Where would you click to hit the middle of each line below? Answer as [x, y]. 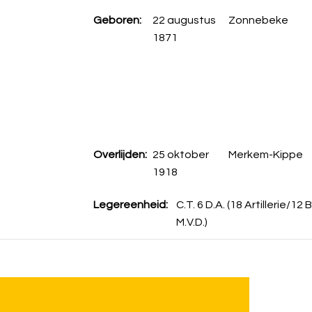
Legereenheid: [130, 205]
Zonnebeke [258, 20]
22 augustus [184, 20]
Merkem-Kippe [265, 155]
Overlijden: [120, 155]
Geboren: [117, 20]
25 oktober [180, 155]
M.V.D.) [192, 222]
